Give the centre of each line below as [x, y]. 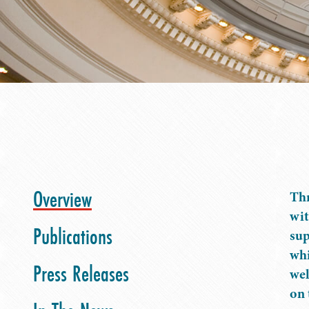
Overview [62, 199]
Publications [73, 236]
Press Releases [81, 273]
